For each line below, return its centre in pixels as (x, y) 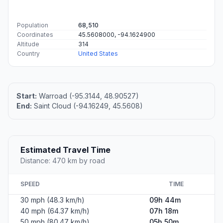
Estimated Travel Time (65, 150)
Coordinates (35, 34)
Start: (27, 96)
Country (28, 53)
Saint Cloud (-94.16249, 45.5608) (87, 106)
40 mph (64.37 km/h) (55, 211)
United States (98, 53)
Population (33, 25)
